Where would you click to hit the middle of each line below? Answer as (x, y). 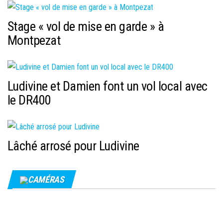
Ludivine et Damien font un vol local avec (108, 86)
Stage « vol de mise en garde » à (86, 27)
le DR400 (29, 100)
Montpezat (34, 41)
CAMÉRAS (46, 179)
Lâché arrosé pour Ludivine (73, 146)
